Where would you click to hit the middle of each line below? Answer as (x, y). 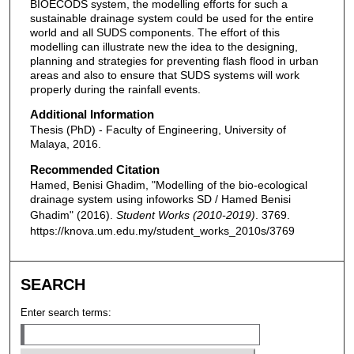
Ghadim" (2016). (73, 215)
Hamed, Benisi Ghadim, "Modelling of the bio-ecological (168, 185)
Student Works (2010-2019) (185, 215)
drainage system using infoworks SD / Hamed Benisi (160, 199)
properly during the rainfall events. (115, 89)
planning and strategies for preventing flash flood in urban (174, 60)
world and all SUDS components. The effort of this (154, 32)
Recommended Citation (94, 169)
